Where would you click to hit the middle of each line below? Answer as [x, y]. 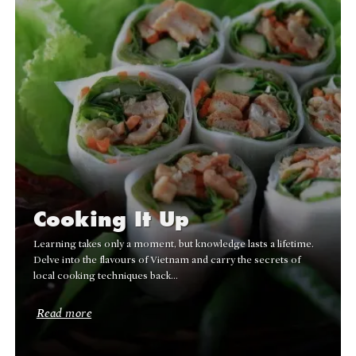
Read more [64, 313]
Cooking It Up [112, 218]
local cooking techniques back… [106, 275]
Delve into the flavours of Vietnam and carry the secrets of [167, 259]
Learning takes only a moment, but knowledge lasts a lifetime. [174, 243]
